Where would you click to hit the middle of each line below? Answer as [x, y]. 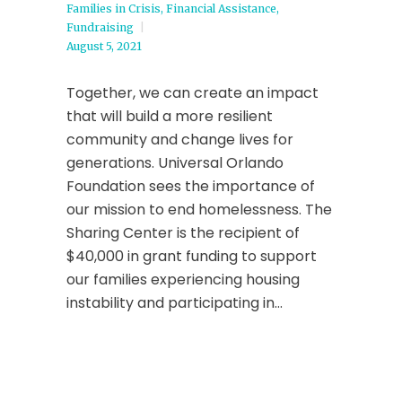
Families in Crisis [114, 9]
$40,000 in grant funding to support [192, 256]
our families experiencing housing [183, 280]
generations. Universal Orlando [175, 163]
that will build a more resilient [170, 116]
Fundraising [100, 27]
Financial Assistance [221, 9]
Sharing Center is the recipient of [183, 233]
